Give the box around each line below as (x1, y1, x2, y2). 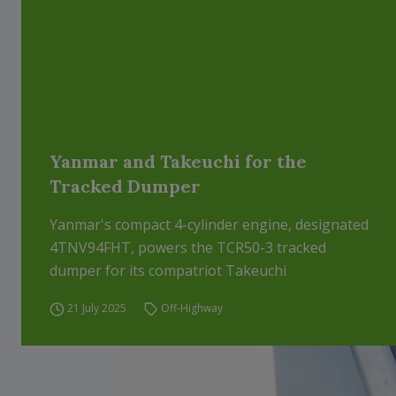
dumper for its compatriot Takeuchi (49, 261, 286, 280)
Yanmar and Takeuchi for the (49, 150, 307, 172)
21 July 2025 (66, 301, 126, 316)
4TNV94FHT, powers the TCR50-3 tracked (49, 238, 326, 257)
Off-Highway (161, 301, 224, 316)
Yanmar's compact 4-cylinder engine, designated (49, 215, 369, 234)
